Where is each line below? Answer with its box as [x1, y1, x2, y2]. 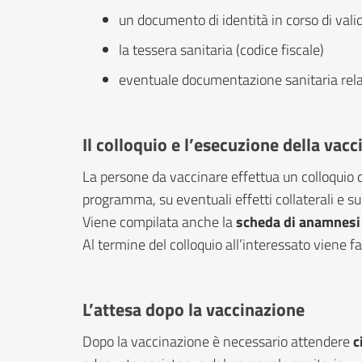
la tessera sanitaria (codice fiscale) [119, 38, 324, 61]
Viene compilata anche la [82, 210, 236, 233]
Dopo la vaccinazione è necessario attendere [82, 330, 353, 352]
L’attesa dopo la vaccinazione [82, 296, 305, 322]
